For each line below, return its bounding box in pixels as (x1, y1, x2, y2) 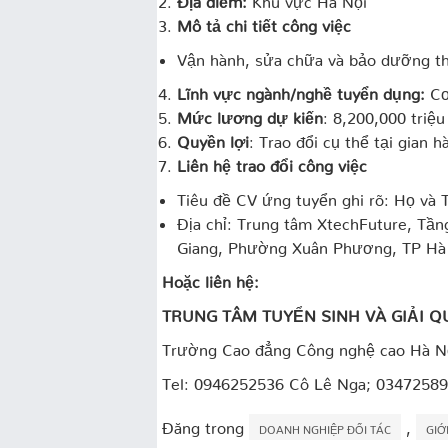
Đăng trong (162, 417, 249, 430)
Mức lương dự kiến (177, 107, 323, 120)
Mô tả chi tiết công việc (177, 15, 351, 28)
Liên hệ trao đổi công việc (177, 155, 367, 168)
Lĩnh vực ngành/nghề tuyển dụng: (177, 83, 430, 96)
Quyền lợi (177, 131, 249, 144)
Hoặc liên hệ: (162, 271, 259, 284)
